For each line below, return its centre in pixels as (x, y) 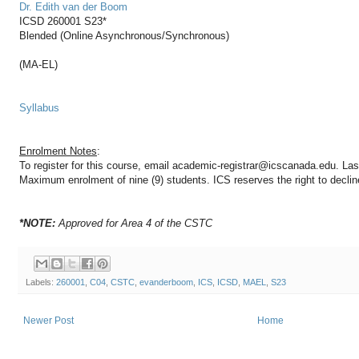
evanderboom (166, 282)
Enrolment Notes (58, 151)
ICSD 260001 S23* (63, 22)
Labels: (41, 282)
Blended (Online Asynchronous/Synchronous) (124, 36)
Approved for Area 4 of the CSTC (134, 224)
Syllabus (39, 108)
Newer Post (48, 320)
